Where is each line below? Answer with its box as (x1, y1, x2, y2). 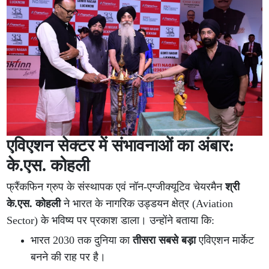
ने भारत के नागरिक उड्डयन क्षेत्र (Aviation (61, 198, 234, 210)
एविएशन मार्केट (196, 234, 255, 247)
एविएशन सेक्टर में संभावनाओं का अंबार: (7, 136, 235, 156)
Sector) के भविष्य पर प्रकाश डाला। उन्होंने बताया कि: (7, 214, 215, 227)
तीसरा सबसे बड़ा (133, 234, 196, 247)
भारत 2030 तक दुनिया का (31, 234, 133, 247)
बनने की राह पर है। (31, 251, 106, 264)
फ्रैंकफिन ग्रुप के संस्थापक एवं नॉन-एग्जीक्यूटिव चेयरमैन (7, 181, 226, 193)
